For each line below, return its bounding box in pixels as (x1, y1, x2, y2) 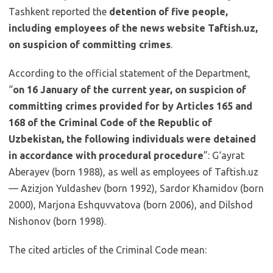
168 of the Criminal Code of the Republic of (9, 117, 212, 128)
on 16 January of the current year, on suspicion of (13, 84, 246, 95)
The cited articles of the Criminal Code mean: (9, 244, 207, 255)
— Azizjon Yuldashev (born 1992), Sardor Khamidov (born (9, 183, 264, 194)
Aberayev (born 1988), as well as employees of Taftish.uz (9, 166, 258, 177)
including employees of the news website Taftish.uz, (9, 23, 258, 34)
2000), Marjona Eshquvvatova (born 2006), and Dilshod (9, 199, 253, 210)
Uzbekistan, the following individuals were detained (9, 133, 256, 144)
